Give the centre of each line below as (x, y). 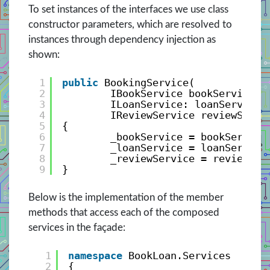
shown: (44, 54)
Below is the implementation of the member (126, 198)
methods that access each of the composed (124, 213)
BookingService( (149, 82)
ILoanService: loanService (185, 104)
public (80, 82)
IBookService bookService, (185, 93)
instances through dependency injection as (122, 39)
